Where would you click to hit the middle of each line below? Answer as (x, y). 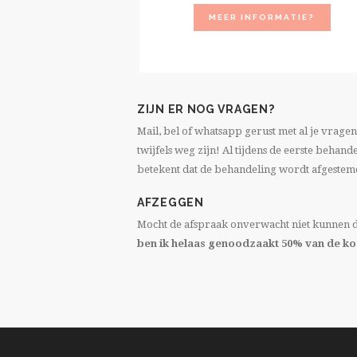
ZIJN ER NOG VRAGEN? (206, 110)
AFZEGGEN (171, 202)
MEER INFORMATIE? (262, 17)
